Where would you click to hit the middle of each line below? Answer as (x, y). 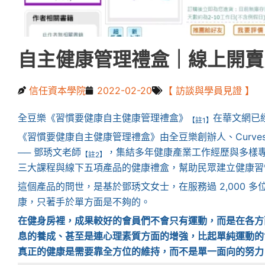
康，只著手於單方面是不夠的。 (84, 201)
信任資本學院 (57, 90)
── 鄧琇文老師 (49, 152)
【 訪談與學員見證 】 (209, 90)
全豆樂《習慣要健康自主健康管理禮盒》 (103, 117)
